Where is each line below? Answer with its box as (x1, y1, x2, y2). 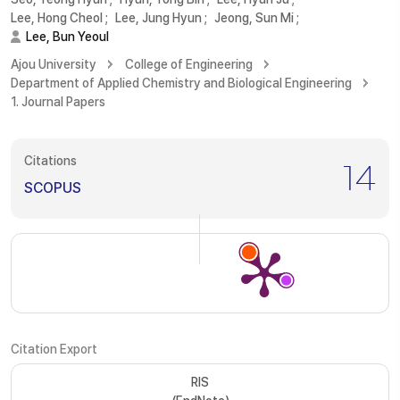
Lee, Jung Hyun (115, 11, 202, 25)
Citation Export (11, 342, 97, 356)
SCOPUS (24, 179, 81, 196)
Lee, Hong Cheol (11, 11, 103, 25)
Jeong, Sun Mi (214, 11, 294, 25)
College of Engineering (125, 57, 253, 71)
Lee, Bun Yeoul (26, 29, 109, 44)
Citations (24, 154, 77, 168)
